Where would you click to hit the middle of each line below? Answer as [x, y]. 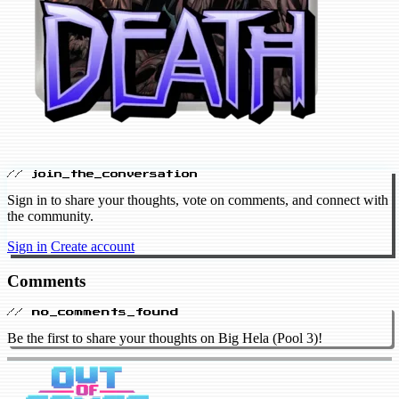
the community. [50, 216]
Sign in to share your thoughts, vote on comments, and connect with [198, 199]
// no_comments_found [93, 312]
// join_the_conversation [102, 174]
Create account [93, 246]
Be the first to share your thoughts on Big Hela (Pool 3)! [165, 338]
